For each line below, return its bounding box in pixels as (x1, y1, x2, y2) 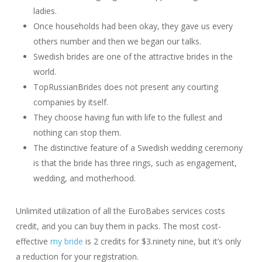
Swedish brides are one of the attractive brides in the (33, 51, 233, 62)
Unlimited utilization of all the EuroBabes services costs (15, 205, 225, 216)
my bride (50, 236, 83, 247)
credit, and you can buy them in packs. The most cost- (15, 220, 221, 232)
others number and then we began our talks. (33, 36, 201, 47)
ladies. (33, 5, 57, 16)
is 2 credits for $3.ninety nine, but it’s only (82, 236, 241, 247)
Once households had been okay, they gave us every (33, 20, 233, 32)
